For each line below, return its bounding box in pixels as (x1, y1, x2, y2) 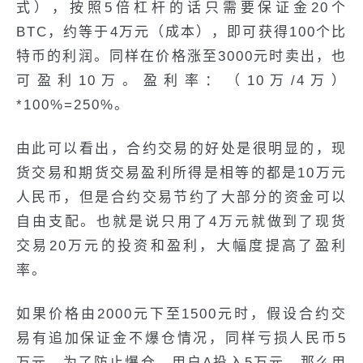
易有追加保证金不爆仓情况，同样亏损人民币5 (16, 331, 347, 346)
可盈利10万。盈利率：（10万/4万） (16, 73, 347, 88)
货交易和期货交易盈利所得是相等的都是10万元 (16, 165, 347, 181)
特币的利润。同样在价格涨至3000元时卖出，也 (16, 49, 347, 64)
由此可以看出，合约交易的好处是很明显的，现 (16, 141, 347, 156)
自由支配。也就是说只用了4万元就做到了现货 (16, 214, 347, 229)
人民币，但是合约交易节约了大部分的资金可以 (16, 190, 347, 205)
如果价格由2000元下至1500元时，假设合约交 (16, 306, 347, 322)
